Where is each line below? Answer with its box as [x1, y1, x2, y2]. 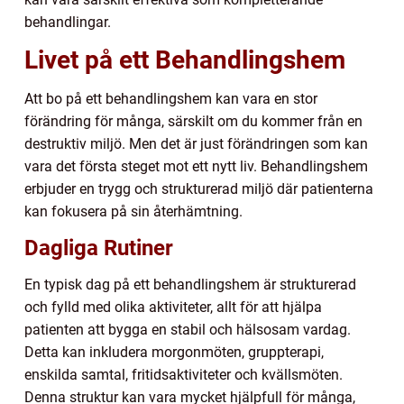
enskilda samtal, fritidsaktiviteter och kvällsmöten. [24, 365, 343, 383]
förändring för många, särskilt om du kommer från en [24, 112, 363, 130]
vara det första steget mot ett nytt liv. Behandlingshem [24, 157, 368, 175]
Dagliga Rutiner [24, 234, 173, 261]
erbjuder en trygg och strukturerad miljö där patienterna [24, 179, 373, 197]
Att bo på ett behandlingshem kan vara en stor [24, 89, 317, 107]
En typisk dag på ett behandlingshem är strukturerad [24, 275, 356, 293]
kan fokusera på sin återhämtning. [24, 202, 243, 220]
